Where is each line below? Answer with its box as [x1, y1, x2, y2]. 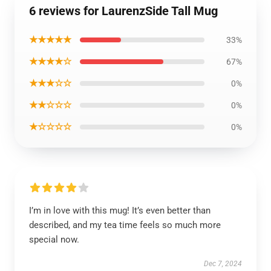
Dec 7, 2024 [204, 260, 242, 268]
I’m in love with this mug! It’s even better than [29, 205, 211, 216]
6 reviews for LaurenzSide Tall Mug [29, 4, 218, 18]
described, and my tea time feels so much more [29, 220, 221, 230]
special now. [29, 234, 79, 245]
